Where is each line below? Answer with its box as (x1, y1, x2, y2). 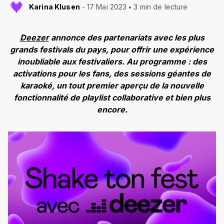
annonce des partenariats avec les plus (48, 32, 204, 43)
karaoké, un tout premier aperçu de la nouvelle (20, 80, 204, 91)
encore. (96, 104, 127, 115)
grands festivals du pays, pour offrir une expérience (10, 44, 214, 55)
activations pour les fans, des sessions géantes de (13, 68, 211, 79)
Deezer (19, 32, 49, 43)
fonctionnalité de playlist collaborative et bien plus (13, 92, 210, 103)
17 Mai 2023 (86, 2, 127, 11)
